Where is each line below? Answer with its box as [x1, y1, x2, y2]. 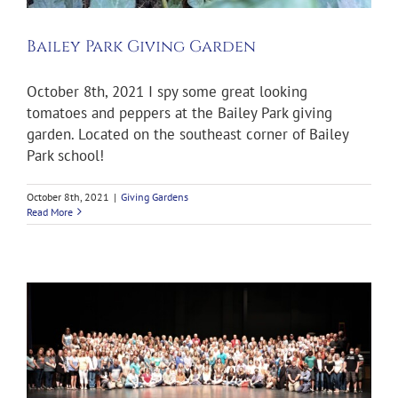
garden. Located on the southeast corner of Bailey [27, 123, 348, 144]
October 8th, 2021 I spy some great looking [27, 81, 307, 101]
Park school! [27, 145, 104, 165]
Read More [27, 204, 73, 219]
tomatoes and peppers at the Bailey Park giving [27, 102, 332, 123]
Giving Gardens [121, 189, 188, 203]
